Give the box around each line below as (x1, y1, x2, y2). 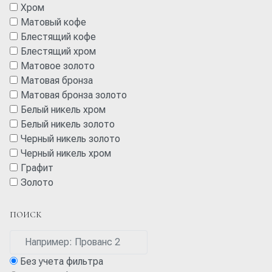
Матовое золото (20, 59, 95, 72)
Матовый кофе (20, 16, 86, 28)
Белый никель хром (20, 103, 106, 115)
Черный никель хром (20, 147, 111, 159)
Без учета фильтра (20, 255, 103, 267)
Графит (20, 161, 53, 174)
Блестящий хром (20, 45, 96, 57)
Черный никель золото (20, 132, 120, 144)
